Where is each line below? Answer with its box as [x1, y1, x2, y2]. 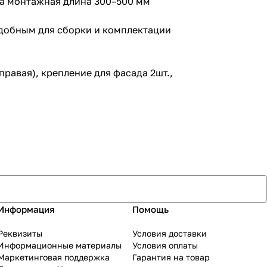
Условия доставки [132, 228, 207, 239]
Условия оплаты [132, 240, 198, 251]
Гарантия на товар [132, 252, 210, 263]
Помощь [132, 204, 169, 215]
